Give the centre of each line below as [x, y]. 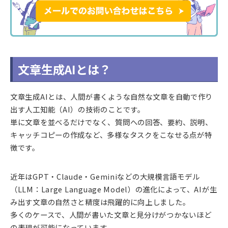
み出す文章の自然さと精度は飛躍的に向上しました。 [100, 202]
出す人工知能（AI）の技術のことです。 [78, 109]
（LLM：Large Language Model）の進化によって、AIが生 [114, 189]
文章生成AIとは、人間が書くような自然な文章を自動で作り [112, 96]
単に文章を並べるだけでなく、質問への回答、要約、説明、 [111, 122]
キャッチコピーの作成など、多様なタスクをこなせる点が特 [111, 134]
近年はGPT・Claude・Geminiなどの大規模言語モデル [105, 176]
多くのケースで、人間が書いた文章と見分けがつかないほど [111, 214]
